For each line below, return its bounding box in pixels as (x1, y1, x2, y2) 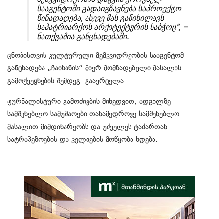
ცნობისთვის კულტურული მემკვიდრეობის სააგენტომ (7, 51, 184, 60)
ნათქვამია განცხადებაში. (37, 32, 129, 42)
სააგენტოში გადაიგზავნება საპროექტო (37, 4, 181, 14)
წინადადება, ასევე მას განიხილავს (37, 13, 164, 23)
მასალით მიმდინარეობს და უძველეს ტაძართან (7, 122, 167, 131)
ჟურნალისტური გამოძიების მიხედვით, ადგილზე (7, 97, 171, 106)
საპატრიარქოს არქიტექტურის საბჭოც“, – (37, 22, 188, 32)
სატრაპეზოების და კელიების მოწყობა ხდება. (7, 135, 158, 144)
